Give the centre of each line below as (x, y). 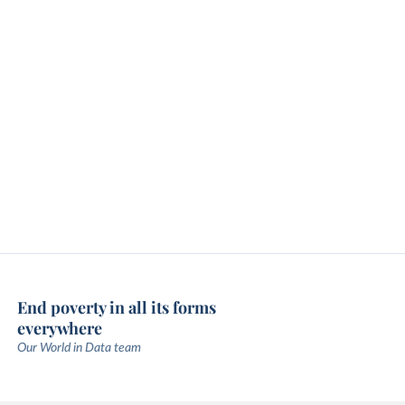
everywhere (59, 328)
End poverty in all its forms (116, 307)
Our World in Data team (79, 348)
